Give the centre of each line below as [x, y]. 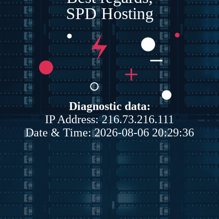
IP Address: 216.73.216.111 [109, 119]
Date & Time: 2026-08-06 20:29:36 [109, 132]
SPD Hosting [109, 13]
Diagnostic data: [109, 106]
